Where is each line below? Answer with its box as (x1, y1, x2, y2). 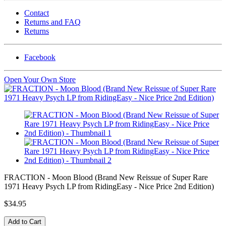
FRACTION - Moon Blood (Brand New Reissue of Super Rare (4, 173, 208, 182)
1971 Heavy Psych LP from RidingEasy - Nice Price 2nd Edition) (4, 182, 214, 191)
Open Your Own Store (4, 75, 76, 84)
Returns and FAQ (24, 17, 81, 26)
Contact (24, 8, 49, 17)
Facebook (24, 52, 55, 62)
